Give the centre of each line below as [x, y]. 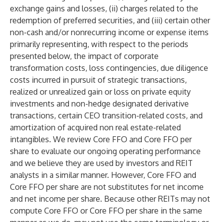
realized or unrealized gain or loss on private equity [100, 92]
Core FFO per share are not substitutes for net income [107, 187]
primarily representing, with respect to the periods [99, 44]
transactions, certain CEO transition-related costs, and [106, 115]
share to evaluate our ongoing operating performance [105, 151]
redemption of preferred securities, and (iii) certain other [110, 20]
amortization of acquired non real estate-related [95, 127]
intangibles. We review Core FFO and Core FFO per [101, 139]
